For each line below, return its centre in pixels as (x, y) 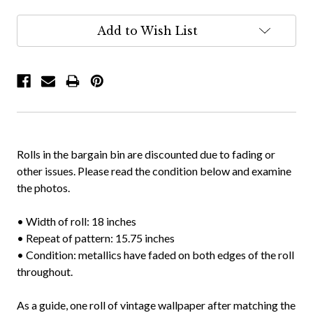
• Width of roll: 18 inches (77, 221)
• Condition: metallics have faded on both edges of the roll (155, 254)
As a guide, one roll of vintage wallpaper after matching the (156, 305)
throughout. (45, 271)
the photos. (43, 187)
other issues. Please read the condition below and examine (154, 170)
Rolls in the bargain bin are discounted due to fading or (146, 154)
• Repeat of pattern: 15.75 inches (96, 238)
